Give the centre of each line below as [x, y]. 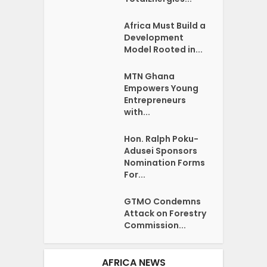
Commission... [155, 225]
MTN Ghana [150, 76]
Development [154, 37]
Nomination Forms [165, 162]
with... [137, 112]
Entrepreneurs [155, 100]
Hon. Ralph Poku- [162, 139]
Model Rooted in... [164, 49]
